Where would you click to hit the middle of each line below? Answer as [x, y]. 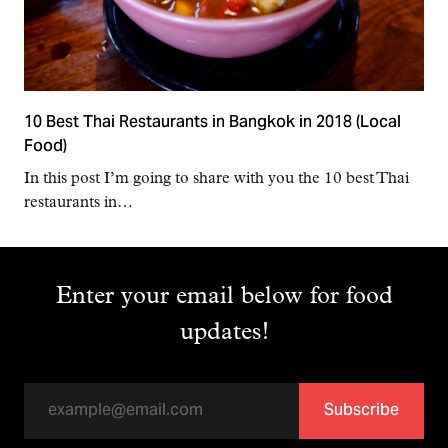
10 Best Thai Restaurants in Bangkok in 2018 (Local [212, 123]
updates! [224, 333]
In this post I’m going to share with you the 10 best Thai [216, 179]
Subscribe [361, 410]
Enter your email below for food [224, 297]
